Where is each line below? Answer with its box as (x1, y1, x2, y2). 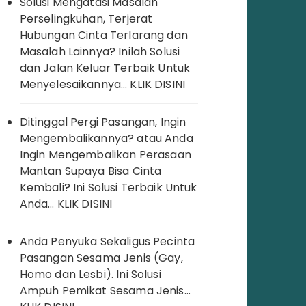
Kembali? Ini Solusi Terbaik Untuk (19, 180, 197, 196)
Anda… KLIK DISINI (19, 196, 113, 212)
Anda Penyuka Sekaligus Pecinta (19, 234, 195, 250)
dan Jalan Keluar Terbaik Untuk (19, 60, 191, 76)
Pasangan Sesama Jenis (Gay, (19, 250, 183, 266)
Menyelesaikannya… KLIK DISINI (19, 76, 186, 93)
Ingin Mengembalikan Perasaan (19, 147, 191, 163)
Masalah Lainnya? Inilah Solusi (19, 44, 180, 60)
